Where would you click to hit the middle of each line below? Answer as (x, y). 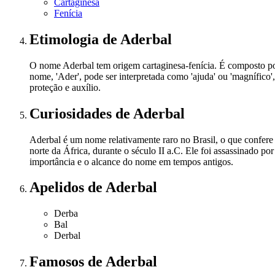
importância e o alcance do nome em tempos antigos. (131, 161)
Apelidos (59, 188)
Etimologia (66, 39)
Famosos (59, 262)
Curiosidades (72, 113)
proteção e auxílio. (65, 87)
